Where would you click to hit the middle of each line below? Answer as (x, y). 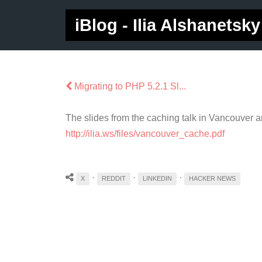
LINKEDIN (157, 179)
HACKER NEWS (212, 179)
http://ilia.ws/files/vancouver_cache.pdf (145, 134)
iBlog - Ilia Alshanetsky (168, 25)
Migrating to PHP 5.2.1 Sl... (129, 86)
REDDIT (114, 179)
